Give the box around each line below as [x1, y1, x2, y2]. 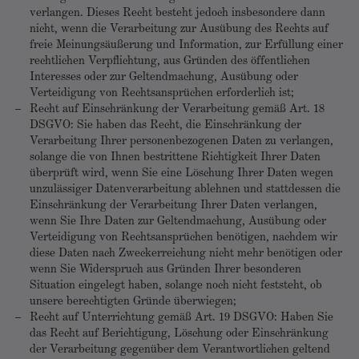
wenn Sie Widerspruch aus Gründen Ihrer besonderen [30, 264, 301, 276]
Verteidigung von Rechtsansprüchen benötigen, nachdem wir [30, 232, 337, 244]
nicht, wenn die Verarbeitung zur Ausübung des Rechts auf [30, 23, 329, 35]
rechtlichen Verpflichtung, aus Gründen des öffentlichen [30, 55, 310, 67]
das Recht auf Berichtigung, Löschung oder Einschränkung [30, 328, 329, 340]
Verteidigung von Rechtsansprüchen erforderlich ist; [30, 87, 294, 99]
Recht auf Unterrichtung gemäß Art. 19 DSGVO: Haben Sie [30, 312, 333, 324]
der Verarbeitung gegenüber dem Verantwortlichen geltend [30, 344, 330, 356]
